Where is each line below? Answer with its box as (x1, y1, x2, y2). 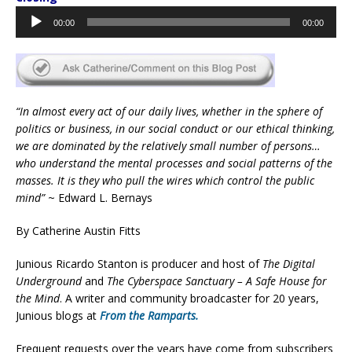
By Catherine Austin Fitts (16, 222, 141, 238)
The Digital (262, 255, 315, 271)
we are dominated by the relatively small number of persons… (16, 137, 321, 153)
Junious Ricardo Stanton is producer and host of (16, 255, 262, 271)
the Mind (16, 290, 60, 306)
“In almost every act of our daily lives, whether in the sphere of (16, 103, 322, 119)
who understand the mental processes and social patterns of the (16, 155, 332, 170)
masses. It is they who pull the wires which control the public (16, 172, 314, 188)
